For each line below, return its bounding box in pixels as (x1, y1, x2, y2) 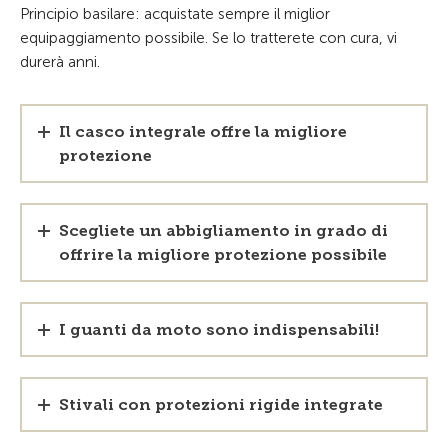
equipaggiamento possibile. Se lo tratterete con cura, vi (20, 29, 397, 47)
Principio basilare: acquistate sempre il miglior (20, 5, 330, 23)
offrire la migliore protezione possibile (59, 245, 387, 264)
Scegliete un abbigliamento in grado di (59, 221, 388, 240)
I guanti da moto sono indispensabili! (59, 320, 379, 339)
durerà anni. (20, 53, 100, 71)
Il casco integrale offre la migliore (59, 122, 347, 141)
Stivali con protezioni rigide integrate (59, 395, 383, 414)
